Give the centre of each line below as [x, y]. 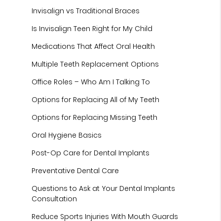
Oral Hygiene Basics [67, 135]
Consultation [55, 199]
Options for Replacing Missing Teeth [95, 117]
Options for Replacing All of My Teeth [96, 100]
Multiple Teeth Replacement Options [95, 64]
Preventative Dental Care [75, 171]
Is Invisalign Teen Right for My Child [92, 29]
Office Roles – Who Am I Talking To [91, 82]
